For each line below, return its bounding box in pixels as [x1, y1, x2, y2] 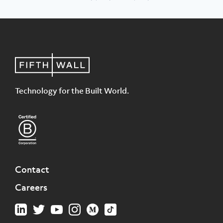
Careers [15, 181, 47, 193]
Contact [15, 163, 49, 175]
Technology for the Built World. [15, 85, 129, 96]
